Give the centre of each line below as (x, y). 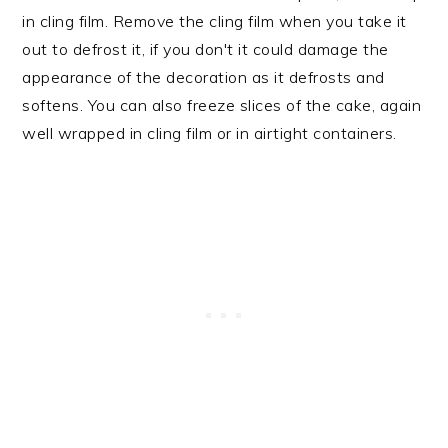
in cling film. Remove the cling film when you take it (214, 20)
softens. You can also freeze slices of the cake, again (222, 104)
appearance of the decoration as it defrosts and (203, 76)
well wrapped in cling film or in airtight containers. (209, 132)
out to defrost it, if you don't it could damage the (205, 48)
